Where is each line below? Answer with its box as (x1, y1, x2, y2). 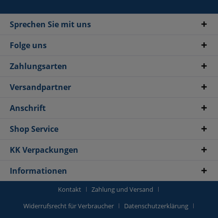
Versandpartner (10, 82, 71, 93)
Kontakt (58, 185, 81, 194)
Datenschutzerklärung (124, 201, 188, 211)
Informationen (10, 165, 67, 177)
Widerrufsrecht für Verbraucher (23, 201, 114, 211)
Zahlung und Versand (91, 185, 153, 194)
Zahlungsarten (10, 61, 67, 72)
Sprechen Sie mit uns (10, 19, 91, 30)
